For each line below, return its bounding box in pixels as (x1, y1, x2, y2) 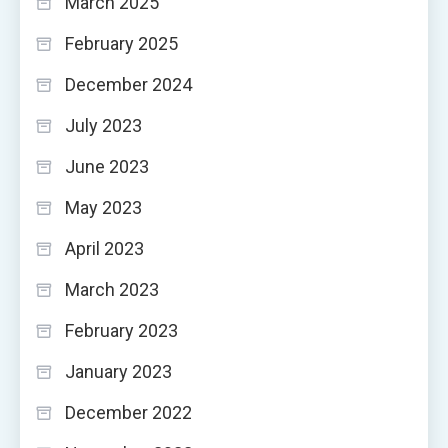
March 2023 (65, 278, 159, 300)
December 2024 (65, 73, 192, 95)
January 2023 (65, 360, 172, 382)
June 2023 (65, 155, 149, 177)
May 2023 (65, 196, 142, 218)
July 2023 (65, 114, 142, 136)
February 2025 (65, 32, 178, 54)
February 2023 (65, 319, 178, 341)
